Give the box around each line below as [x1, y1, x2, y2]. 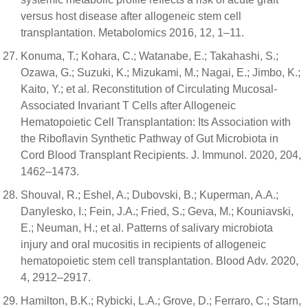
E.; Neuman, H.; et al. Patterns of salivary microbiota [21, 222, 273, 234]
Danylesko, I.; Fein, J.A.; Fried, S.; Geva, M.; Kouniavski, [21, 206, 294, 217]
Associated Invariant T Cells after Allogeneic [21, 100, 236, 111]
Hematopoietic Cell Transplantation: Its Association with [21, 116, 291, 128]
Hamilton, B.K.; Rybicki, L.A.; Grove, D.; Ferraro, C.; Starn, [21, 295, 301, 307]
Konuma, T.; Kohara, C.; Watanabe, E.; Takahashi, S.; [21, 50, 278, 62]
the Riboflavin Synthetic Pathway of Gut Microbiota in [21, 133, 278, 144]
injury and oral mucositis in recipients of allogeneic [21, 239, 266, 250]
